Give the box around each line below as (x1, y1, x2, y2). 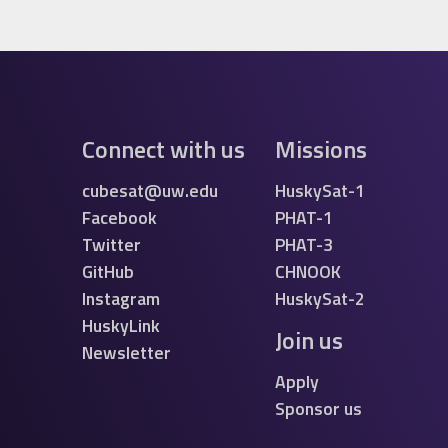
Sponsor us (274, 395, 362, 422)
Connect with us (81, 131, 245, 167)
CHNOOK (274, 258, 341, 285)
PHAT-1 (274, 204, 333, 231)
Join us (274, 322, 343, 358)
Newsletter (81, 339, 171, 366)
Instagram (81, 285, 160, 312)
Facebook (81, 204, 157, 231)
